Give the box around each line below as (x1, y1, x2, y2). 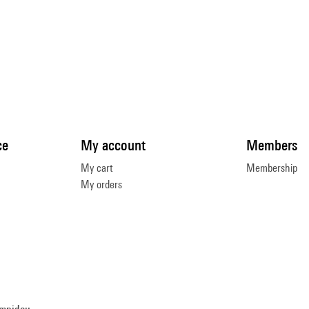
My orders (81, 178, 122, 192)
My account (81, 136, 146, 154)
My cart (81, 161, 112, 175)
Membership (246, 161, 297, 175)
